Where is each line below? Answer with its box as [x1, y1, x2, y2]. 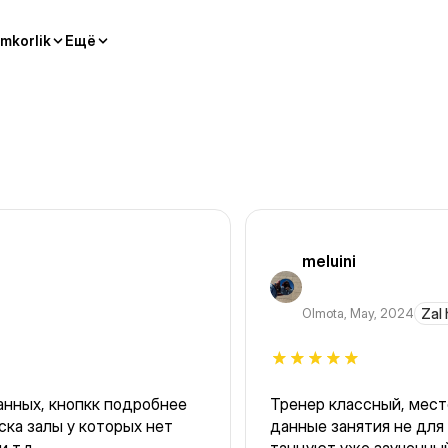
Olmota [302, 305, 344, 322]
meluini [302, 251, 356, 272]
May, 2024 [350, 305, 414, 322]
